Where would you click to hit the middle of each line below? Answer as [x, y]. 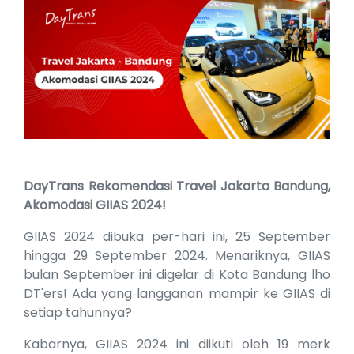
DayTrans [56, 186]
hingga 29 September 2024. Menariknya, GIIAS [177, 256]
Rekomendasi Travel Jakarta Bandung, [209, 186]
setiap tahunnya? [78, 313]
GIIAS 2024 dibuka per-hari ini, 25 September [177, 237]
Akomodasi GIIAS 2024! [95, 205]
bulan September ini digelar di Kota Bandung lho [177, 275]
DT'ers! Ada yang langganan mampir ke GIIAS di [177, 294]
